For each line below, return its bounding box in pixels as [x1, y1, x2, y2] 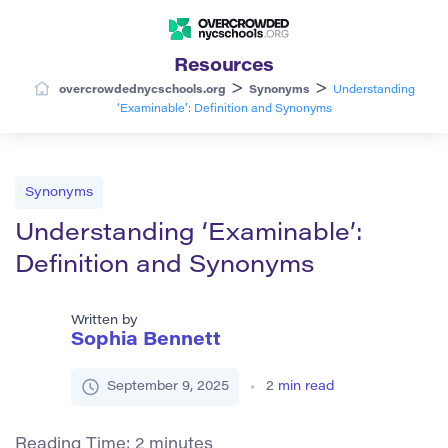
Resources [174, 57, 274, 76]
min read [278, 379, 334, 393]
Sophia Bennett [71, 331, 221, 350]
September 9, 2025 [107, 379, 229, 393]
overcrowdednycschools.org [58, 84, 226, 96]
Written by [71, 313, 138, 327]
